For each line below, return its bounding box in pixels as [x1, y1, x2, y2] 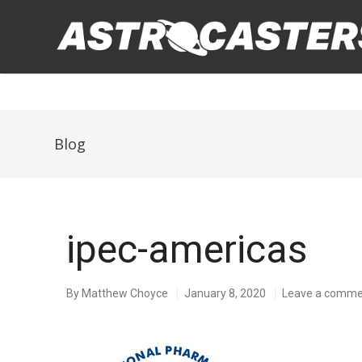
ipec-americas [66, 226, 308, 272]
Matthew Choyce [82, 287, 169, 300]
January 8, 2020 [184, 287, 267, 300]
